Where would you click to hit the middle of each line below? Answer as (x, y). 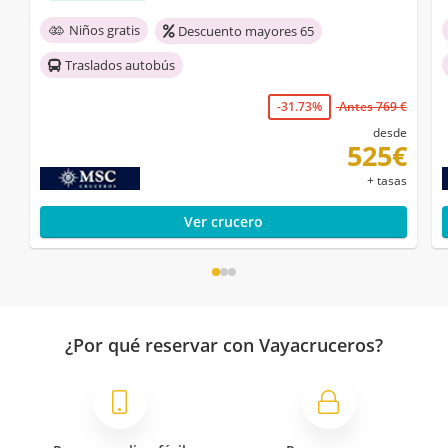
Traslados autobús (120, 65)
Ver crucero (223, 222)
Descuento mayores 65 (246, 31)
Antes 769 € (371, 107)
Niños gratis (104, 30)
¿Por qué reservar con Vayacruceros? (224, 345)
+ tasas (386, 181)
